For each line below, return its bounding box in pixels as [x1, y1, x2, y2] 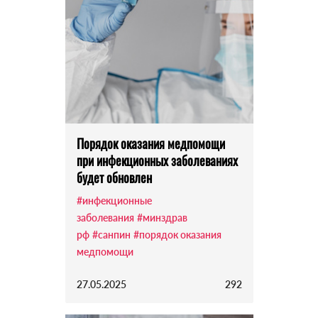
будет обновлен [76, 168, 152, 187]
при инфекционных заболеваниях [76, 151, 238, 170]
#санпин [92, 229, 131, 241]
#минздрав [136, 212, 187, 224]
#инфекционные [76, 194, 152, 207]
